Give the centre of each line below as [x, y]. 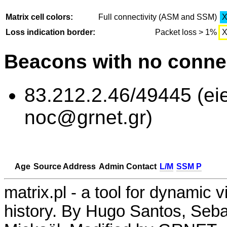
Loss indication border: [50, 32]
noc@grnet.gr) [88, 117]
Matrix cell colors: [39, 17]
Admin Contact [128, 166]
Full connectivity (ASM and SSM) [158, 17]
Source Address [65, 166]
